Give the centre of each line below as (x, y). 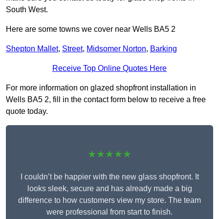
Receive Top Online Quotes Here (109, 68)
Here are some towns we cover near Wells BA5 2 (91, 29)
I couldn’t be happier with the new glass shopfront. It (109, 177)
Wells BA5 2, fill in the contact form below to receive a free (106, 100)
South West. (27, 10)
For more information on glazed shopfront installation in (101, 88)
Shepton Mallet (32, 49)
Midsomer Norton (116, 49)
